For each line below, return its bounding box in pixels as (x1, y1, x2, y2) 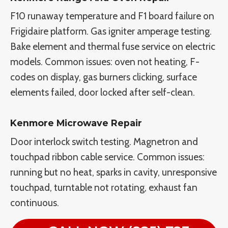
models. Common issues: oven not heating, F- (10, 56, 199, 68)
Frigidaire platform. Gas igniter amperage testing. (10, 25, 212, 38)
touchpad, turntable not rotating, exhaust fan (10, 182, 197, 194)
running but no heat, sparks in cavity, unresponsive (10, 166, 217, 179)
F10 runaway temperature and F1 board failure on (10, 10, 214, 22)
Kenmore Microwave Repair (10, 118, 142, 129)
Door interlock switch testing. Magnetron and (10, 136, 198, 148)
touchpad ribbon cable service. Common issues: (10, 151, 205, 163)
